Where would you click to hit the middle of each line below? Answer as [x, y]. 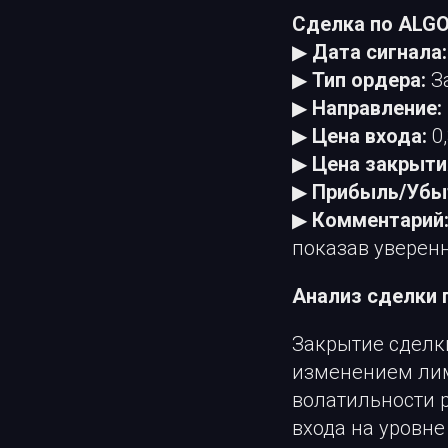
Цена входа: [369, 136]
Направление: [377, 108]
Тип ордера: [369, 80]
